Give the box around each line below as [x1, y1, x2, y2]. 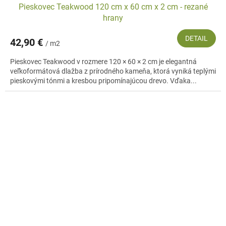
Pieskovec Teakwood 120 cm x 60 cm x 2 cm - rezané [18, 2, 208, 12]
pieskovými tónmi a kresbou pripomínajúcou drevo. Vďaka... [10, 76, 197, 85]
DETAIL [185, 34, 208, 42]
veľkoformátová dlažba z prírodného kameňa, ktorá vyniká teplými [10, 67, 216, 75]
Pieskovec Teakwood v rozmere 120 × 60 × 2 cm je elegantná [10, 57, 197, 66]
